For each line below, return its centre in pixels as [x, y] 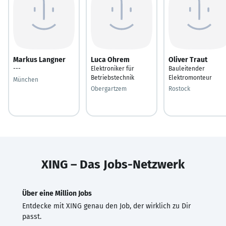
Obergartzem [109, 89]
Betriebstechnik [112, 77]
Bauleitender [187, 68]
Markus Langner [39, 60]
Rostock [179, 89]
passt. [32, 216]
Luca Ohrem [110, 60]
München [26, 79]
